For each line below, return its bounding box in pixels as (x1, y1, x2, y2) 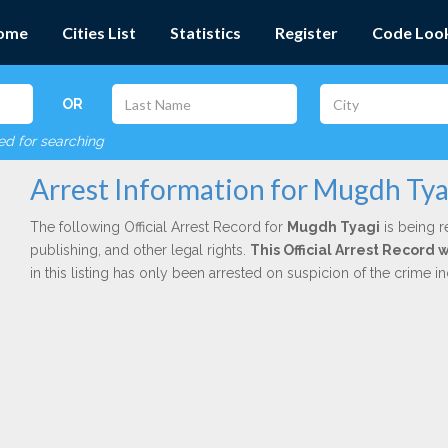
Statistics (170, 23, 241, 42)
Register (275, 23, 338, 42)
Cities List (62, 23, 136, 42)
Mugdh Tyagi (286, 219, 380, 235)
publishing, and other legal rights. (29, 242, 250, 258)
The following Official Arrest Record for (29, 219, 287, 235)
